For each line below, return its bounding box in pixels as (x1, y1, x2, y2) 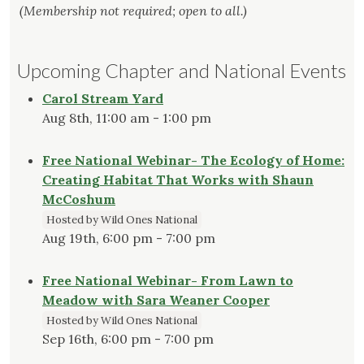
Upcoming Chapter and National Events (16, 58, 346, 83)
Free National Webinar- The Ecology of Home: (42, 152, 344, 169)
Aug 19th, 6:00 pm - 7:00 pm (42, 230, 215, 247)
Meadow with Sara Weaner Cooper (42, 292, 270, 309)
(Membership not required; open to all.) (19, 2, 247, 19)
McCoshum (42, 191, 115, 208)
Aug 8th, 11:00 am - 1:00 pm (42, 110, 211, 127)
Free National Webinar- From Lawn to (42, 272, 293, 289)
